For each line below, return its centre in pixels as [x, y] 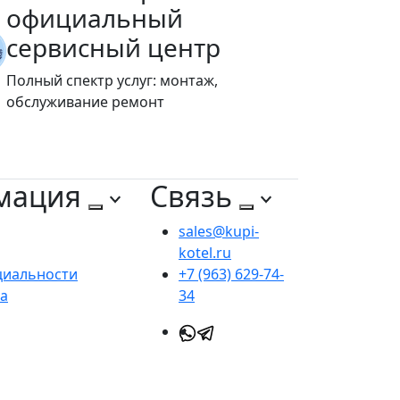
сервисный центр [114, 48]
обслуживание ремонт [86, 102]
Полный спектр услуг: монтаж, [112, 81]
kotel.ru [205, 253]
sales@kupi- [219, 232]
